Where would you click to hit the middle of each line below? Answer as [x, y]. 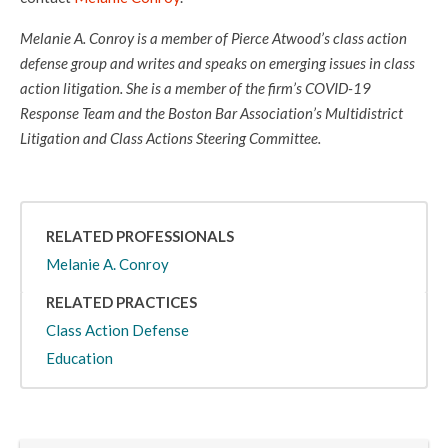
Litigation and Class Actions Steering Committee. [170, 138]
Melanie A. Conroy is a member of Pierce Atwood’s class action [213, 38]
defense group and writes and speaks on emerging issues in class [217, 63]
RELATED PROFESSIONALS [140, 236]
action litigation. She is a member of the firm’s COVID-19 [195, 88]
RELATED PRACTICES [121, 302]
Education [79, 358]
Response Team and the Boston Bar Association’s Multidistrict [211, 113]
